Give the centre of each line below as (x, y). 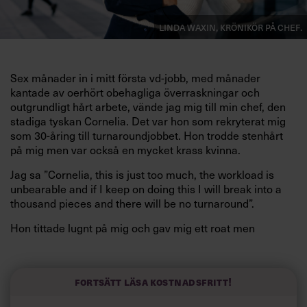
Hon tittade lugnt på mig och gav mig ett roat (122, 228)
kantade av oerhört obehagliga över (98, 92)
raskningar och (223, 92)
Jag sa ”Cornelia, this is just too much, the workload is (142, 174)
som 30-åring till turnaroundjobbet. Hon (107, 135)
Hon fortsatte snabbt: (62, 292)
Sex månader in (49, 78)
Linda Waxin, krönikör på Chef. (231, 27)
